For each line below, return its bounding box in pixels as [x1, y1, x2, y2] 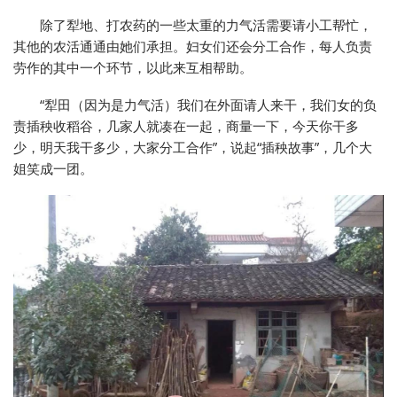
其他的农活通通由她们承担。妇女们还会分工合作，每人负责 [13, 37, 372, 56]
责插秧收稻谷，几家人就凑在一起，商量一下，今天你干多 [13, 117, 359, 136]
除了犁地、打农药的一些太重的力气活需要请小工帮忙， [40, 16, 372, 35]
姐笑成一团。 [13, 160, 93, 178]
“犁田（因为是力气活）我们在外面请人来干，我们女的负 [40, 96, 377, 114]
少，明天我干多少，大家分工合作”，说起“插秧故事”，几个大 [13, 138, 372, 157]
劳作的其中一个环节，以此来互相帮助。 [13, 58, 253, 77]
